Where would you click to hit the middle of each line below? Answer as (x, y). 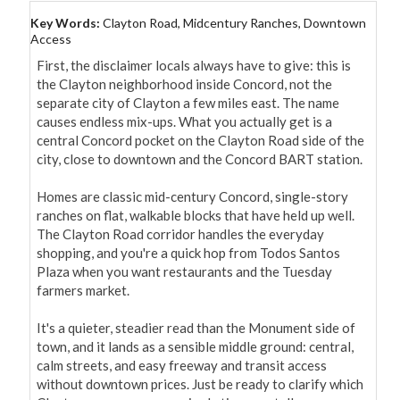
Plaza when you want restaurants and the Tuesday (184, 272)
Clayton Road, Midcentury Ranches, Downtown (234, 23)
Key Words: (67, 23)
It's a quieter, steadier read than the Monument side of (196, 328)
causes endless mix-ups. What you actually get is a (184, 122)
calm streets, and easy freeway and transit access (182, 366)
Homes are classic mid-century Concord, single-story (192, 197)
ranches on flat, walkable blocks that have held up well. (196, 216)
